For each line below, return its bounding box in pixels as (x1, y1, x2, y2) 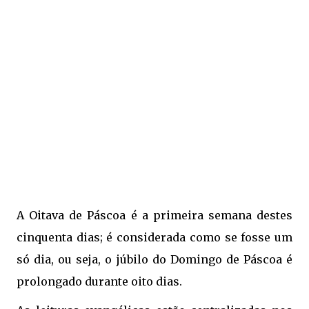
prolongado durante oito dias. (17, 275, 182, 288)
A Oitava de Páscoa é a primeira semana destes (17, 208, 292, 222)
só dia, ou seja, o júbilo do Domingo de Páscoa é (17, 252, 292, 266)
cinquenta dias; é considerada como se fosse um (17, 230, 292, 244)
